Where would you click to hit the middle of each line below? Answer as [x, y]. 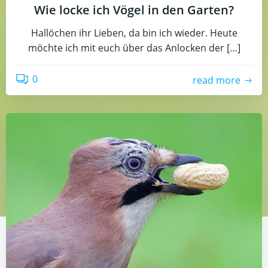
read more [217, 80]
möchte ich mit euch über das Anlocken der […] [134, 48]
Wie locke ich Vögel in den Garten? [134, 10]
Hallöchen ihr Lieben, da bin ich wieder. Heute [134, 33]
